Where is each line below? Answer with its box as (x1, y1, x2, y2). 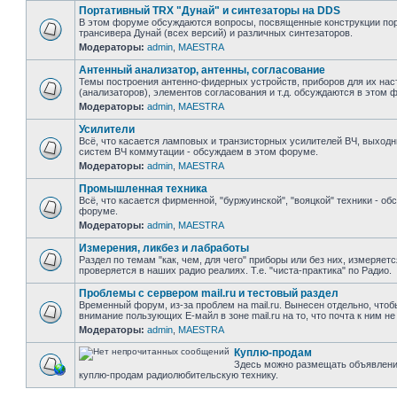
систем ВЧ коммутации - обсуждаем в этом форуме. (79, 146, 318, 157)
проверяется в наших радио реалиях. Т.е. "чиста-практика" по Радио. (79, 265, 392, 276)
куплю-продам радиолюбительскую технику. (79, 370, 278, 380)
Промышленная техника (79, 183, 207, 195)
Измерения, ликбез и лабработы (79, 242, 249, 254)
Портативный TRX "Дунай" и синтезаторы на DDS (79, 4, 340, 17)
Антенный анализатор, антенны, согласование (79, 64, 325, 76)
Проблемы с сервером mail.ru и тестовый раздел (79, 287, 339, 300)
